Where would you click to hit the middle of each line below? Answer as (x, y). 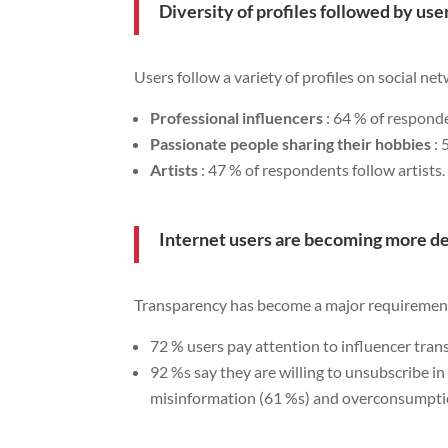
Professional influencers (237, 117)
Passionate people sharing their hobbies (291, 143)
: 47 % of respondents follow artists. (322, 169)
